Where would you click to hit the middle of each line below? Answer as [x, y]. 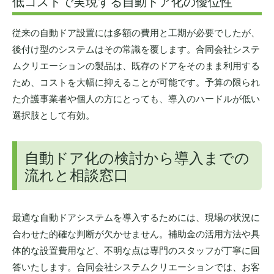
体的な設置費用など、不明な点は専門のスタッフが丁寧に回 [136, 250]
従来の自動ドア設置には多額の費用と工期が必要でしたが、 [136, 32]
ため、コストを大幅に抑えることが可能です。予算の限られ [136, 81]
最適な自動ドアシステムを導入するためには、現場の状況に [136, 217]
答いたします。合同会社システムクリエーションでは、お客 [136, 266]
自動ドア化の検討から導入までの [137, 157]
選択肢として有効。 [54, 114]
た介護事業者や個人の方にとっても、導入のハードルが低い [136, 98]
